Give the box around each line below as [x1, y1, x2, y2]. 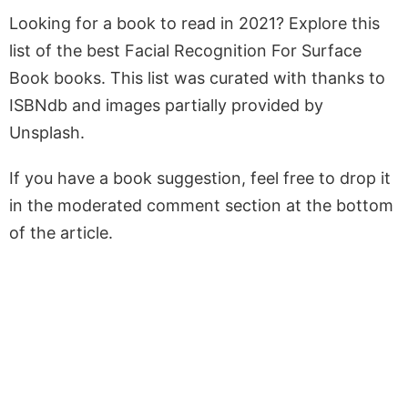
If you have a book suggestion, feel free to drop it [9, 168, 391, 188]
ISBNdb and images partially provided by [9, 95, 323, 115]
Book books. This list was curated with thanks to [9, 67, 385, 87]
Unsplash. [9, 122, 85, 142]
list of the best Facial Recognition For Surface [9, 40, 362, 60]
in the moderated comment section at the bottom [9, 195, 393, 215]
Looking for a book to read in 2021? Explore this [9, 13, 380, 33]
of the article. [9, 222, 113, 242]
